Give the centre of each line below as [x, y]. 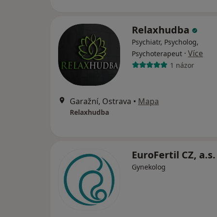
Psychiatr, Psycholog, [165, 42]
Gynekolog [149, 167]
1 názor [182, 65]
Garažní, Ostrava [101, 101]
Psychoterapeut [157, 54]
